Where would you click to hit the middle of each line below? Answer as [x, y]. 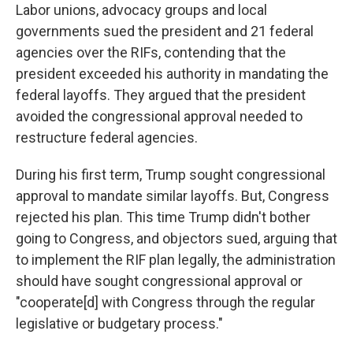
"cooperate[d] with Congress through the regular [165, 302]
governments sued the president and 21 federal [165, 31]
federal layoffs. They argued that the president [161, 95]
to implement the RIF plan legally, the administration [176, 260]
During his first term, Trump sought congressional [171, 175]
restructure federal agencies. [107, 137]
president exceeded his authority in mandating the [172, 74]
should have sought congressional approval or [159, 281]
